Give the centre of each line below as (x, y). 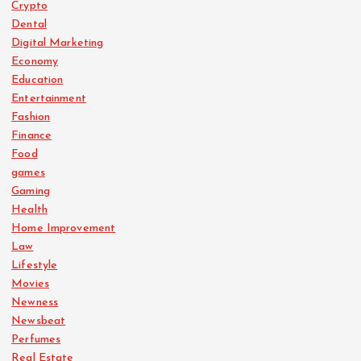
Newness (35, 302)
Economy (35, 61)
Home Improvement (64, 228)
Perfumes (36, 339)
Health (29, 210)
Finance (32, 135)
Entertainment (49, 98)
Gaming (31, 191)
